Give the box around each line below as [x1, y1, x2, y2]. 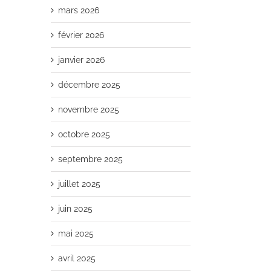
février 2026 [58, 30, 104, 40]
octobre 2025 [58, 129, 110, 139]
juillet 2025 [58, 179, 100, 189]
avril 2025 [58, 253, 96, 263]
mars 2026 [58, 5, 99, 15]
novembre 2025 [58, 105, 119, 114]
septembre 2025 [58, 154, 123, 164]
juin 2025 [58, 204, 93, 214]
